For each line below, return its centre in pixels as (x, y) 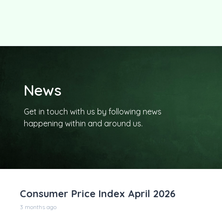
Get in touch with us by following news (93, 111)
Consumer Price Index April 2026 (98, 194)
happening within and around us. (83, 123)
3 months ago (38, 207)
